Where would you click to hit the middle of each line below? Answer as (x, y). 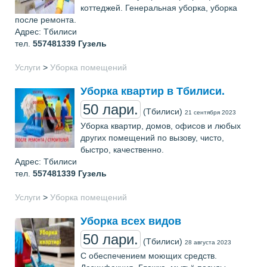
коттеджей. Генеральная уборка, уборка (159, 8)
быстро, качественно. (122, 150)
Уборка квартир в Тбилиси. (153, 91)
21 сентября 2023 (210, 112)
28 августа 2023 (208, 242)
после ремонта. (46, 20)
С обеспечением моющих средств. (149, 256)
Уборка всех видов (131, 221)
